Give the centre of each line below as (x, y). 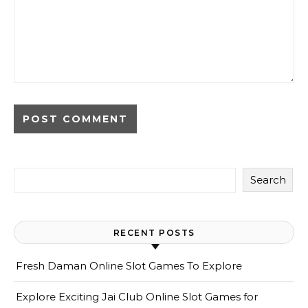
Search (268, 180)
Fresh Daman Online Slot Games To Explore (129, 266)
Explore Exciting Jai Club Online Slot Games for (137, 297)
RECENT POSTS (154, 233)
